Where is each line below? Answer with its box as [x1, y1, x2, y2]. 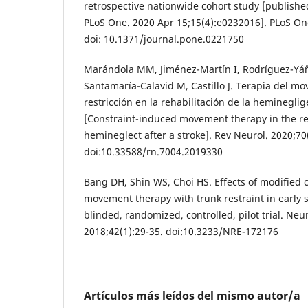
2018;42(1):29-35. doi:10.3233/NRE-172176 [84, 224, 278, 238]
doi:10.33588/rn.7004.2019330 [84, 144, 223, 158]
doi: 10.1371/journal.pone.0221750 [84, 32, 244, 45]
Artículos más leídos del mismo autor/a [84, 287, 300, 303]
